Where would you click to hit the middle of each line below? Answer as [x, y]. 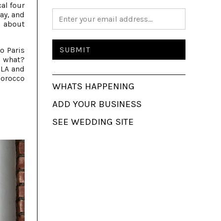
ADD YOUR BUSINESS [97, 104]
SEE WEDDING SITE [93, 122]
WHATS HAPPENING [93, 86]
